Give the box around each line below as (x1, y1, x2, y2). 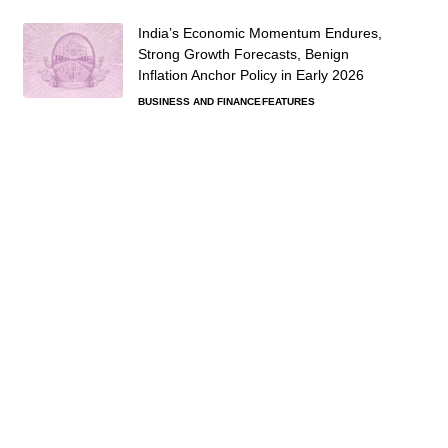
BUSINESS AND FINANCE (137, 96, 261, 108)
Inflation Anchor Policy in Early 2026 (137, 67, 364, 84)
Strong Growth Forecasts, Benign (137, 46, 349, 63)
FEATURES (261, 96, 315, 108)
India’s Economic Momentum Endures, (137, 25, 382, 42)
